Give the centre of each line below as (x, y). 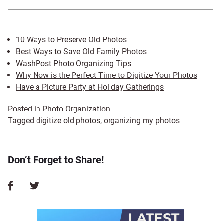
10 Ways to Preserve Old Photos (71, 39)
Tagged (22, 120)
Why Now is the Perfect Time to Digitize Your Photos (107, 75)
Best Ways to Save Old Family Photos (81, 51)
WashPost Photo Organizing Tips (74, 63)
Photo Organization (76, 109)
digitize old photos (68, 120)
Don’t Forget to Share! (56, 160)
